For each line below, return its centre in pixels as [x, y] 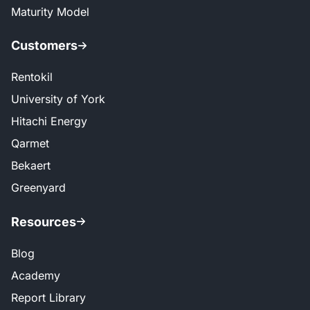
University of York [58, 99]
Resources [44, 221]
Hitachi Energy [49, 121]
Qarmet [30, 144]
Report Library [48, 297]
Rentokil [32, 77]
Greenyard [38, 188]
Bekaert [31, 166]
